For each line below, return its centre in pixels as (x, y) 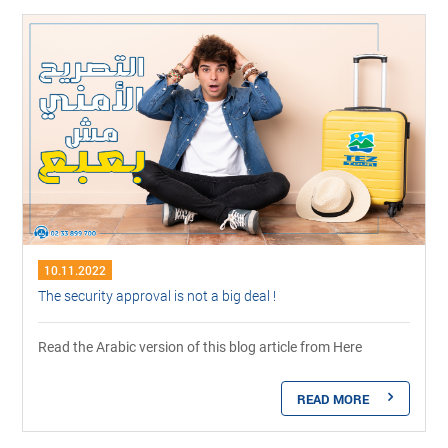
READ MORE (332, 398)
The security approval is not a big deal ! (157, 295)
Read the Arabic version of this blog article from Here (203, 346)
